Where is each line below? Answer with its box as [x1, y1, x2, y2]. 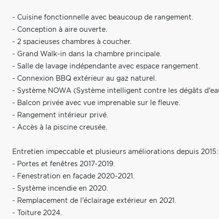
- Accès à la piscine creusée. [12, 124, 107, 131]
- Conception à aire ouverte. [12, 26, 107, 33]
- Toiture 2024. [12, 210, 62, 217]
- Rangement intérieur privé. [12, 112, 108, 119]
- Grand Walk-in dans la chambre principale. [12, 51, 161, 58]
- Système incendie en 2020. [12, 185, 108, 192]
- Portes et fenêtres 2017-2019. [12, 161, 115, 168]
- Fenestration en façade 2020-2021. [12, 173, 134, 180]
